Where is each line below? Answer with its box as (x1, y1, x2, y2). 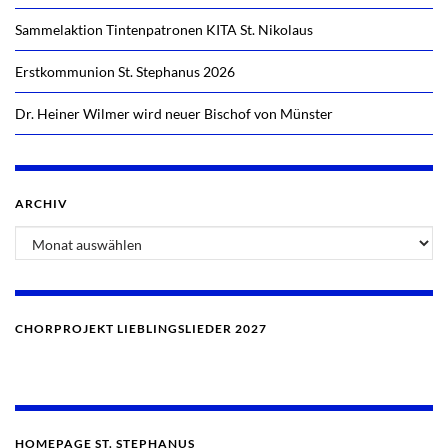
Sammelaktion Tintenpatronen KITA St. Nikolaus (15, 20, 313, 38)
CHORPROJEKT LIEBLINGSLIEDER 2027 (15, 320, 267, 336)
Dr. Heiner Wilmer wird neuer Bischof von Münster (15, 104, 333, 122)
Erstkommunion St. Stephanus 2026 (15, 62, 235, 80)
